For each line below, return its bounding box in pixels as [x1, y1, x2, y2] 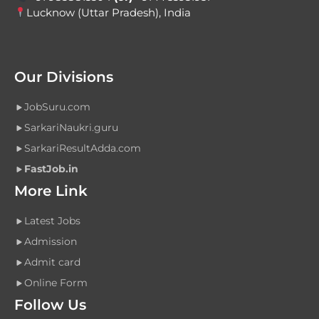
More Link [14, 182, 88, 200]
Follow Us [14, 296, 86, 314]
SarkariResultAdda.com [24, 142, 141, 155]
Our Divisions [14, 68, 113, 86]
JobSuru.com [24, 100, 90, 114]
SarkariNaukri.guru [24, 121, 118, 135]
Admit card [24, 256, 80, 269]
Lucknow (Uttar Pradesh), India [26, 6, 192, 20]
